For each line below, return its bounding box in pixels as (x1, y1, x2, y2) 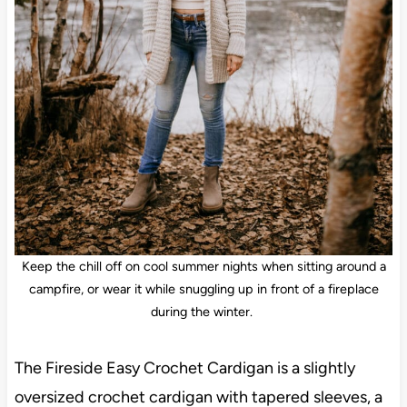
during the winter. (151, 303, 256, 321)
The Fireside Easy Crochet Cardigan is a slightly (14, 357, 355, 378)
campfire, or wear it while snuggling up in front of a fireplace (28, 281, 379, 298)
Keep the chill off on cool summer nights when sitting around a (21, 258, 386, 275)
